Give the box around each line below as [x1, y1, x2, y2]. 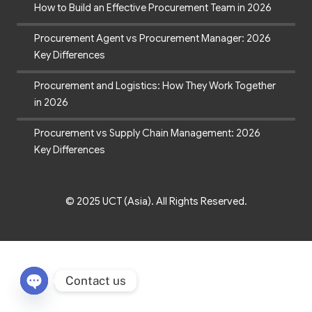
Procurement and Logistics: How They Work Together [34, 79, 276, 92]
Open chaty [33, 292, 88, 304]
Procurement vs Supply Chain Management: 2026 [34, 126, 260, 139]
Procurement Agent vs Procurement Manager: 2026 [34, 31, 271, 45]
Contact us [65, 273, 126, 288]
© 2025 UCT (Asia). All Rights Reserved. [65, 194, 247, 208]
